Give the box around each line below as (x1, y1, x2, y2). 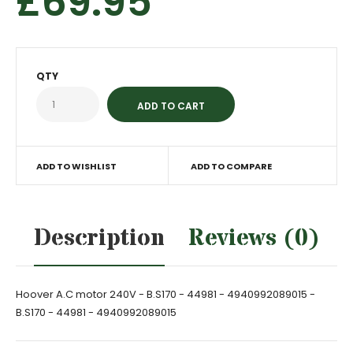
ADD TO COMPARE (190, 160, 272, 173)
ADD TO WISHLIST (36, 160, 117, 173)
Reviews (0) (188, 222, 320, 255)
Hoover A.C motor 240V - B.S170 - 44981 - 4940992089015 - (16, 287, 315, 302)
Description (33, 222, 165, 255)
